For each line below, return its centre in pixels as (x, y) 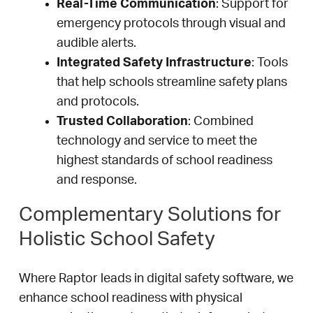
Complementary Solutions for (150, 215)
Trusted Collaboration (122, 122)
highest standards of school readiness (165, 161)
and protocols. (98, 102)
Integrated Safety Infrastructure (154, 63)
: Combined (221, 122)
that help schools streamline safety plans (172, 83)
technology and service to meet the (157, 141)
